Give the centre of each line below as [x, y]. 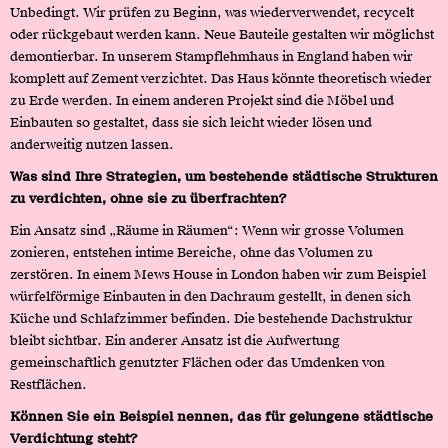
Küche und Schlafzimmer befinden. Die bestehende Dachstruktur [211, 318]
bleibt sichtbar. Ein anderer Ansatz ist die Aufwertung [175, 340]
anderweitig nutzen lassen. [92, 144]
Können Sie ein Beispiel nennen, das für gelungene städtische [221, 416]
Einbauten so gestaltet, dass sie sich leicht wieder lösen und [191, 122]
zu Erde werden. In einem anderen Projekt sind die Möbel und [202, 100]
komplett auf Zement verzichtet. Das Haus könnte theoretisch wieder [221, 78]
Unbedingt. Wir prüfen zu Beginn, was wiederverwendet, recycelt [212, 12]
